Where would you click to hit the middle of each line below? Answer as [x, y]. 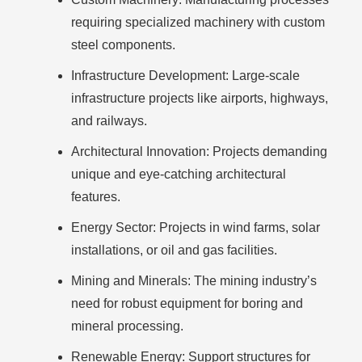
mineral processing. [127, 326]
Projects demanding [268, 152]
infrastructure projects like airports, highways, [200, 98]
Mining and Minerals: [131, 281]
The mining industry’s [254, 281]
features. [96, 197]
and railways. [109, 121]
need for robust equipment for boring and [187, 303]
